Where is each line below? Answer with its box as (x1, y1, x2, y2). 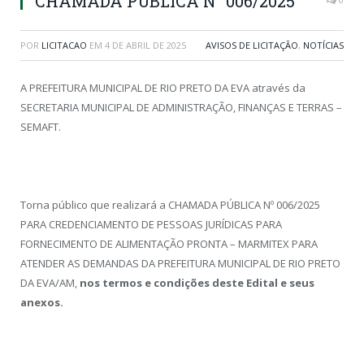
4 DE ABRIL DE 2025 (105, 38, 186, 51)
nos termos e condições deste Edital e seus (80, 275, 314, 291)
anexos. (20, 295, 63, 310)
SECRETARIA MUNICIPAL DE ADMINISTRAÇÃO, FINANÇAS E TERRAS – (20, 99, 342, 115)
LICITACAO (41, 38, 87, 51)
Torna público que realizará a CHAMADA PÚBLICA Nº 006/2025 (20, 197, 320, 213)
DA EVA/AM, (20, 275, 80, 291)
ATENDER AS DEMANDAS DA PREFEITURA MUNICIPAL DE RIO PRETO (20, 256, 340, 271)
